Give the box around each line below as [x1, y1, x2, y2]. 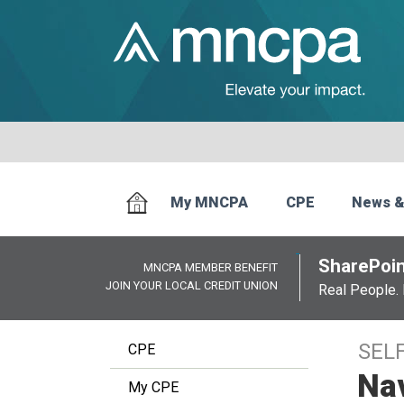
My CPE [128, 379, 179, 396]
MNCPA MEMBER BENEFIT [143, 261, 278, 274]
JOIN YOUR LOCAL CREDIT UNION [106, 279, 278, 292]
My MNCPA [170, 194, 249, 212]
